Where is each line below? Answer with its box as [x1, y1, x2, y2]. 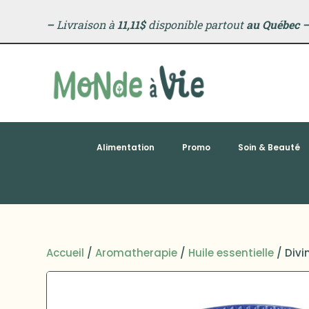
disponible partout [146, 17, 247, 32]
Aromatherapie [95, 246, 178, 261]
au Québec [246, 17, 300, 32]
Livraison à [54, 17, 118, 32]
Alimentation [96, 141, 154, 153]
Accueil [46, 246, 85, 261]
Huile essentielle [188, 246, 275, 261]
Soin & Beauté [237, 141, 300, 153]
